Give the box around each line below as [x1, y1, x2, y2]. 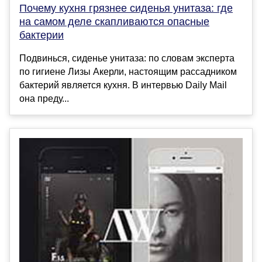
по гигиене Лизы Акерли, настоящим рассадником [19, 66, 237, 77]
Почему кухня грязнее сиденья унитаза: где [19, 2, 233, 14]
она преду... [19, 93, 69, 104]
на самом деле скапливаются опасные [19, 15, 209, 27]
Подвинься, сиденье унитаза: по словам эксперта [19, 53, 235, 63]
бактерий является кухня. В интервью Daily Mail [19, 80, 227, 90]
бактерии [19, 29, 64, 41]
